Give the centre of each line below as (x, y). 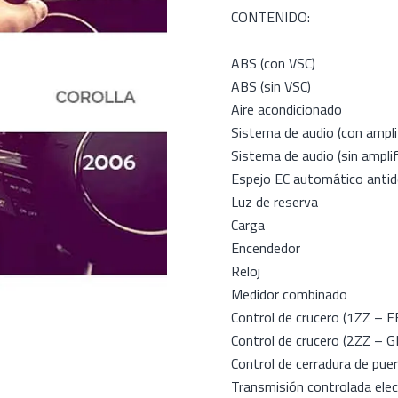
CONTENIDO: (271, 17)
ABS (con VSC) (273, 63)
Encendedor (266, 248)
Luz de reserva (275, 202)
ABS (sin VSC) (271, 86)
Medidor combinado (289, 294)
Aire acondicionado (287, 109)
